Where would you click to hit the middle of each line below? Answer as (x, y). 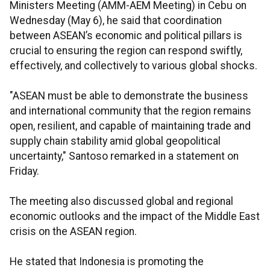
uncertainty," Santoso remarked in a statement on (124, 156)
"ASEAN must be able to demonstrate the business (129, 96)
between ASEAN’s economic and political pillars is (126, 36)
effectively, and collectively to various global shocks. (133, 66)
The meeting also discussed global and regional (121, 202)
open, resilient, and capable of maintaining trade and (130, 126)
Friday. (24, 171)
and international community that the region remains (130, 111)
